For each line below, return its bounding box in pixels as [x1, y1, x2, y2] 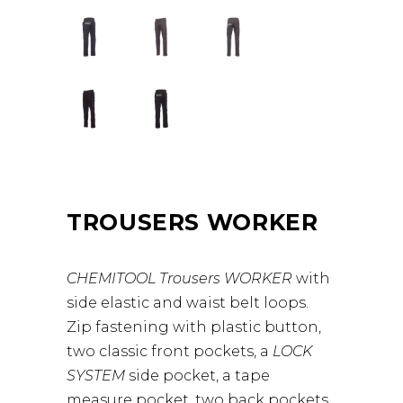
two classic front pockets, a [67, 342, 273, 360]
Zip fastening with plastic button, [67, 318, 321, 336]
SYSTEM [67, 366, 129, 384]
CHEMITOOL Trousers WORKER [67, 269, 292, 287]
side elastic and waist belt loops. [67, 293, 309, 311]
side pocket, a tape [129, 366, 270, 384]
